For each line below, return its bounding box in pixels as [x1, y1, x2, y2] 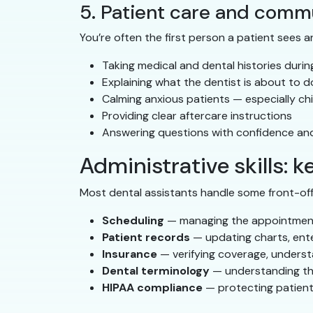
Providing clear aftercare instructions [102, 108, 292, 124]
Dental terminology [102, 263, 210, 279]
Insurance [102, 247, 157, 262]
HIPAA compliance [102, 280, 203, 296]
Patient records [102, 230, 190, 245]
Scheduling [102, 213, 164, 228]
